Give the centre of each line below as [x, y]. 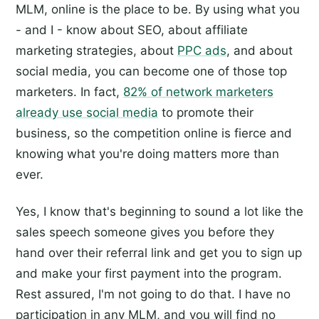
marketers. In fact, [69, 91]
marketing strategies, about [96, 50]
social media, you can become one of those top [151, 71]
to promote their [206, 112]
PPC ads [202, 50]
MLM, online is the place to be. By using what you [158, 9]
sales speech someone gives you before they [145, 232]
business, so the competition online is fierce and [154, 133]
